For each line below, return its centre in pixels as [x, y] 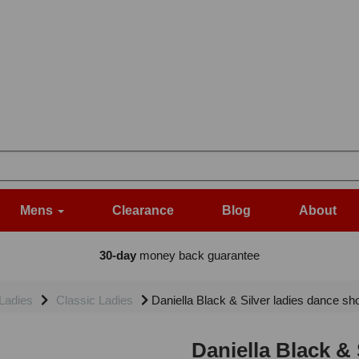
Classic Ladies [95, 301]
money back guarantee [198, 256]
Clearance [143, 211]
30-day [117, 256]
